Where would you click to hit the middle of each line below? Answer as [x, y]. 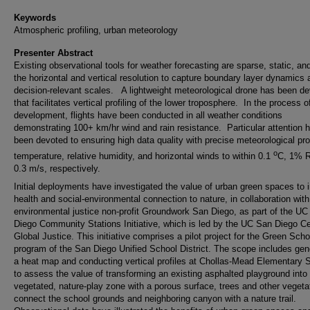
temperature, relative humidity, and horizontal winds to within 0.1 [144, 156]
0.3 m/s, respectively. [57, 169]
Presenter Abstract [53, 53]
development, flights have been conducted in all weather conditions [148, 115]
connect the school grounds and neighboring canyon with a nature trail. [158, 299]
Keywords [35, 17]
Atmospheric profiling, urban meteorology [96, 30]
